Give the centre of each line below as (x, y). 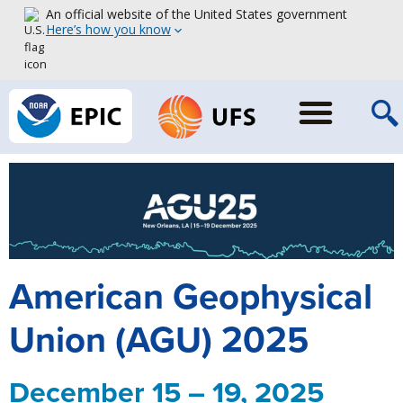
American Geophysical (191, 297)
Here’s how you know (108, 29)
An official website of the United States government (196, 14)
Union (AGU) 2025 (159, 340)
